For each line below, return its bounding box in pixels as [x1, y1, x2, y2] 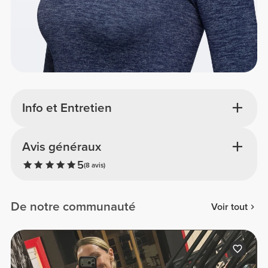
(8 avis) [83, 161, 105, 170]
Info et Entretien [22, 100, 112, 116]
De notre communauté [11, 199, 136, 215]
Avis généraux [22, 139, 101, 154]
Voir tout [211, 200, 248, 213]
